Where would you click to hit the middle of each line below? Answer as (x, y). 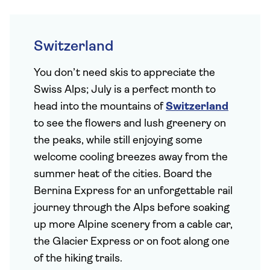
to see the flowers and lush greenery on (130, 124)
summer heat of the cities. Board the (123, 174)
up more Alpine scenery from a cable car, (133, 225)
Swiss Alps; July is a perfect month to (125, 90)
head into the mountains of (100, 107)
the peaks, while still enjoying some (118, 141)
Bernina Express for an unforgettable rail (133, 191)
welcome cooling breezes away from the (131, 158)
